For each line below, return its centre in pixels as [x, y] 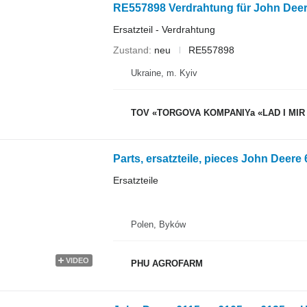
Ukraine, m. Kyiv [164, 73]
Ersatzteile [135, 180]
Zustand [131, 50]
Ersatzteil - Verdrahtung [164, 29]
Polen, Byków [158, 224]
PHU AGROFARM [167, 263]
